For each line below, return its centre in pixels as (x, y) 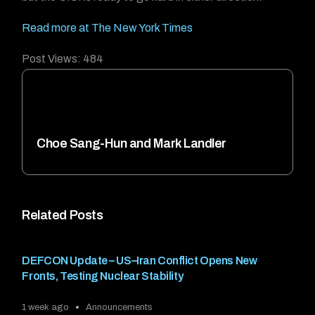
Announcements (120, 307)
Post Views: (52, 59)
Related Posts (63, 216)
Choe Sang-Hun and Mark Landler (131, 143)
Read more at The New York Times (108, 28)
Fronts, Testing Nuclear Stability (103, 276)
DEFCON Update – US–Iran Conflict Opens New (140, 261)
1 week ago (46, 307)
